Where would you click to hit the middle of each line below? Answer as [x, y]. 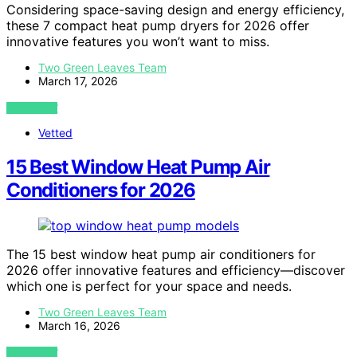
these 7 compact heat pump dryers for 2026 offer [158, 26]
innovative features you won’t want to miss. [138, 42]
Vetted [55, 133]
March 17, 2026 [78, 81]
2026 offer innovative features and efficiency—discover [176, 271]
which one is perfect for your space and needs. [149, 286]
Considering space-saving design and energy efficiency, [175, 10]
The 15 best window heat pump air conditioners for [161, 255]
